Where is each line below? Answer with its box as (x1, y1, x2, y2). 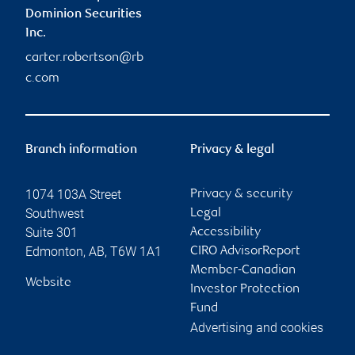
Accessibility (190, 225, 261, 239)
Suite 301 (25, 224, 78, 240)
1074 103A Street (25, 186, 121, 202)
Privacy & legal (190, 143, 274, 157)
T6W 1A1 (110, 243, 162, 259)
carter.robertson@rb (25, 51, 143, 65)
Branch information (25, 143, 137, 157)
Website (25, 276, 71, 290)
